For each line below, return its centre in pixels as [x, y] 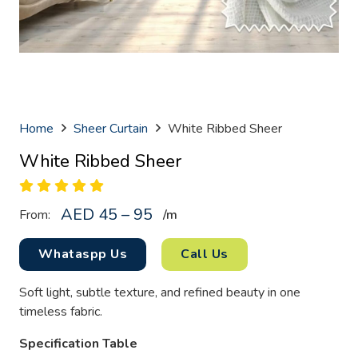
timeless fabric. [61, 311]
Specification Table [78, 343]
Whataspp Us [83, 254]
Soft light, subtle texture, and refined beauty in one [160, 292]
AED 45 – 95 [106, 214]
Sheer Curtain [111, 129]
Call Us [205, 254]
